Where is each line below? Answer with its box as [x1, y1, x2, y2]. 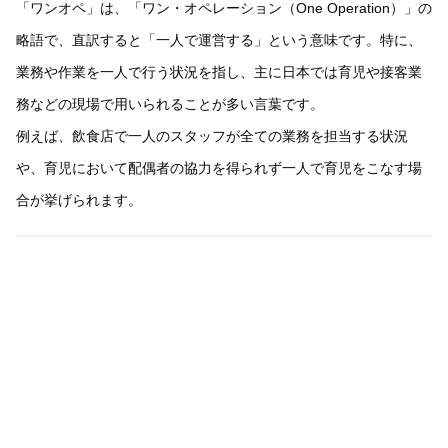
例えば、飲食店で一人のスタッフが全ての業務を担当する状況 [16, 128, 408, 145]
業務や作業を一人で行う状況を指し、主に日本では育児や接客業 [16, 64, 422, 81]
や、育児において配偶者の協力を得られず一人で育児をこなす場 [16, 160, 422, 177]
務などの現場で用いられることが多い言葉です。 [16, 96, 324, 113]
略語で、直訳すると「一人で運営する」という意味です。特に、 [16, 32, 422, 49]
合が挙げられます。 [16, 192, 142, 209]
